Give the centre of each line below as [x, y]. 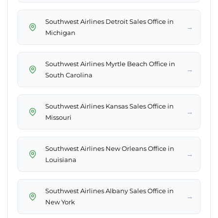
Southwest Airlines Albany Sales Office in [109, 191]
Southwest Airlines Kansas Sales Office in [109, 106]
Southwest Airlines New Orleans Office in [110, 149]
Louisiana [61, 160]
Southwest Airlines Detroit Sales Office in [109, 22]
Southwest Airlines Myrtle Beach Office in [110, 64]
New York [60, 202]
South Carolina [69, 75]
